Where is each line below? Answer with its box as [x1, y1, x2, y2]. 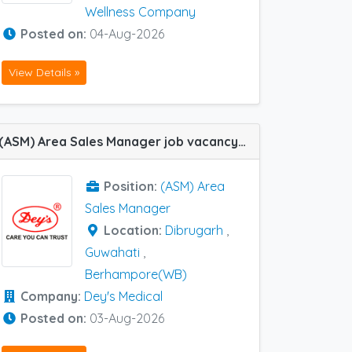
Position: [104, 178, 160, 195]
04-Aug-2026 [90, 25, 164, 42]
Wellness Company [85, 3, 196, 20]
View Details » [9, 65, 79, 80]
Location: [104, 222, 165, 239]
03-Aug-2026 [90, 310, 164, 327]
